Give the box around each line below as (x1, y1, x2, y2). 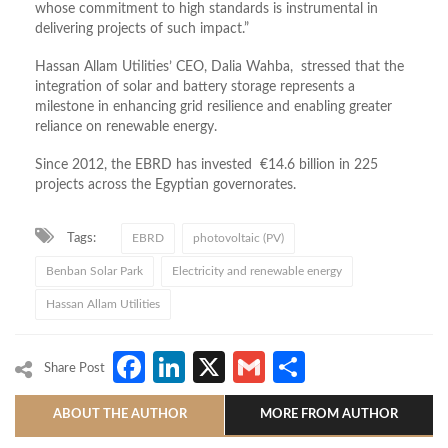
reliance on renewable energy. (35, 119, 217, 134)
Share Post (44, 361, 105, 375)
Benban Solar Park (46, 264, 143, 277)
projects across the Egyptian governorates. (35, 177, 296, 192)
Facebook (145, 344, 286, 391)
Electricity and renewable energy (172, 264, 342, 277)
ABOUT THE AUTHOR (52, 408, 187, 422)
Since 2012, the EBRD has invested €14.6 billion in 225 (35, 157, 378, 172)
